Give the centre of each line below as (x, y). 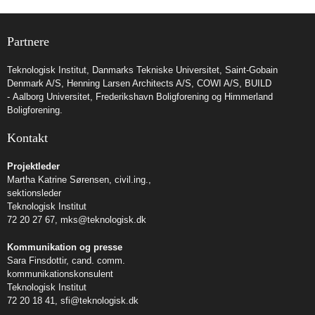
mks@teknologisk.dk (103, 219)
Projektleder (33, 166)
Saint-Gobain (251, 70)
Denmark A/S (34, 83)
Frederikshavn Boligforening (152, 96)
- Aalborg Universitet (49, 96)
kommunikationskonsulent (60, 274)
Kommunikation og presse (65, 247)
